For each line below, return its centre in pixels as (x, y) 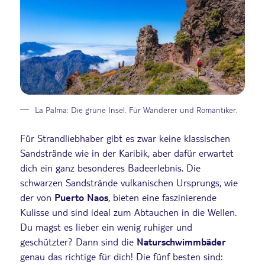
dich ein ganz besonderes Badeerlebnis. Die (110, 168)
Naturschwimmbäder (181, 242)
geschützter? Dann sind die (78, 242)
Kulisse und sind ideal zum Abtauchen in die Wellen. (128, 212)
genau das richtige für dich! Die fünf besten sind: (121, 257)
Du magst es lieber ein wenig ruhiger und (106, 227)
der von (37, 198)
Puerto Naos (81, 198)
